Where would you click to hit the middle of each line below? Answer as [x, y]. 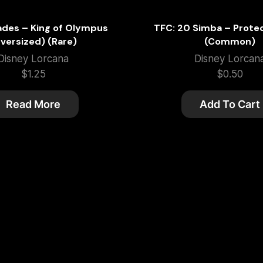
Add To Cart [230, 104]
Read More [33, 104]
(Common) [230, 42]
